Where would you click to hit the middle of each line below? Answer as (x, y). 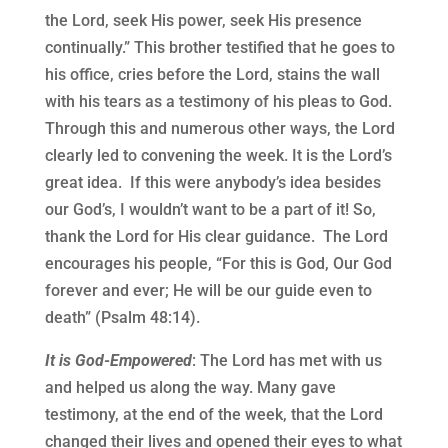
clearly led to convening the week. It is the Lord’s (218, 156)
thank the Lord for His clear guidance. (179, 237)
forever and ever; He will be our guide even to (208, 291)
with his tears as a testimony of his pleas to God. (218, 102)
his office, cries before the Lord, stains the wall (212, 75)
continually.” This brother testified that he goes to (219, 48)
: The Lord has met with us (286, 361)
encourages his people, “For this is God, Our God (218, 264)
